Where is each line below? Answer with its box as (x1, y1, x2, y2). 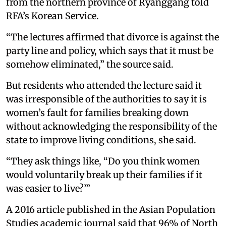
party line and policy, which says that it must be (6, 44, 213, 56)
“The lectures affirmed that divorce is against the (6, 31, 219, 43)
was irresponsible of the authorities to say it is (6, 93, 207, 105)
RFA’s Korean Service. (6, 10, 99, 22)
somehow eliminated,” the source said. (6, 58, 176, 70)
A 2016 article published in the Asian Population (6, 203, 215, 215)
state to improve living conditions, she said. (6, 134, 196, 146)
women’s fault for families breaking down (6, 106, 189, 119)
